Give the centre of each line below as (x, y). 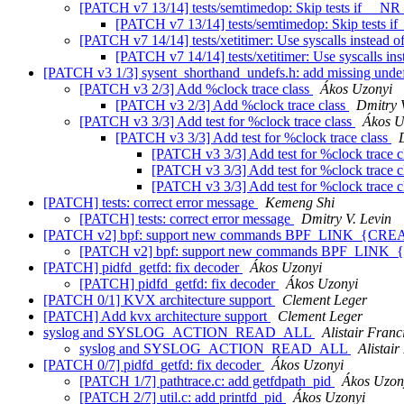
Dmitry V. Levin (346, 219)
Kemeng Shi (300, 203)
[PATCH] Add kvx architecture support (157, 317)
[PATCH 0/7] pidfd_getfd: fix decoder (154, 365)
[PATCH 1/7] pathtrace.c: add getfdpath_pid (207, 381)
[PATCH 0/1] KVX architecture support (159, 300)
